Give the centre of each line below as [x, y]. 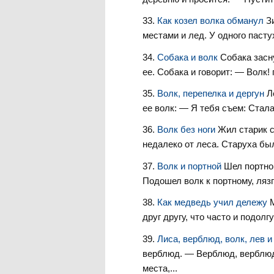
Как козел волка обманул [211, 21]
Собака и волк [188, 57]
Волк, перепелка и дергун [212, 93]
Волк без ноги [187, 130]
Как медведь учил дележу [213, 202]
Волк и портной [190, 166]
